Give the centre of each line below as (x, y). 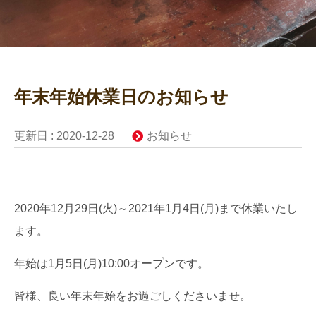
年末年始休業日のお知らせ (121, 96)
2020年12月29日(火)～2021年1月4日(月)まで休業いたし (156, 208)
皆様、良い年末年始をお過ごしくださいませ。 (133, 296)
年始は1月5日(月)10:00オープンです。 (111, 264)
